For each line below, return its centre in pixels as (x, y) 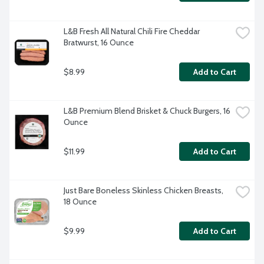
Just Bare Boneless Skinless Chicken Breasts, (143, 191)
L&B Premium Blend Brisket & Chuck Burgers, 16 (147, 111)
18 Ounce (80, 202)
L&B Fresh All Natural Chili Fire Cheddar (132, 32)
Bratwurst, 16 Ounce (99, 43)
